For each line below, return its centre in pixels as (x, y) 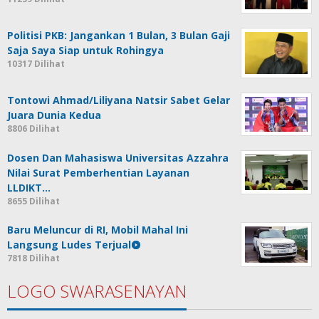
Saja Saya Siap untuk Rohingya (85, 51)
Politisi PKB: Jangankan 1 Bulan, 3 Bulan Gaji (119, 36)
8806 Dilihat (33, 128)
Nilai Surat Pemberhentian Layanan (98, 173)
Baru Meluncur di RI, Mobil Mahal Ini (98, 230)
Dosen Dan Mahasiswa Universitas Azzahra (118, 158)
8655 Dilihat (33, 202)
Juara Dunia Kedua (54, 115)
